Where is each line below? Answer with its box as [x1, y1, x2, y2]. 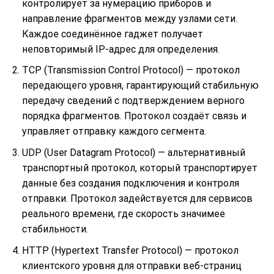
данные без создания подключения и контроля [21, 177, 239, 189]
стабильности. [21, 223, 88, 235]
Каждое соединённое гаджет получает [21, 28, 203, 40]
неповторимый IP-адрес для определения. [21, 43, 220, 55]
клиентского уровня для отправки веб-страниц [21, 259, 242, 272]
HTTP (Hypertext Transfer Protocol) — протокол [21, 244, 239, 256]
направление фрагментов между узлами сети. [21, 12, 237, 24]
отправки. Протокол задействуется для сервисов [21, 192, 253, 204]
